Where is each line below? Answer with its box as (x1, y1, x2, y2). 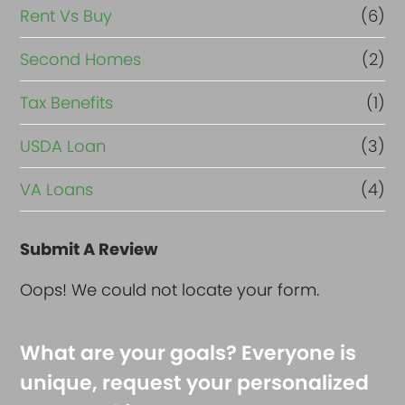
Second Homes (20, 48, 142, 71)
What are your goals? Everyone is (20, 339, 357, 368)
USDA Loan (20, 135, 107, 158)
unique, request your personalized (20, 369, 370, 398)
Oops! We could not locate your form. (20, 278, 320, 302)
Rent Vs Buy (20, 5, 113, 28)
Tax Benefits (20, 91, 114, 115)
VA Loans (20, 178, 94, 202)
